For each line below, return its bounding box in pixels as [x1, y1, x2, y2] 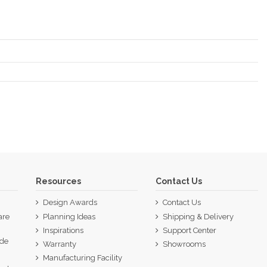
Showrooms [163, 239, 206, 249]
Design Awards [42, 198, 97, 207]
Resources [35, 176, 81, 187]
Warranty [42, 239, 76, 249]
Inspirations [42, 225, 83, 235]
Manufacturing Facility [42, 253, 122, 263]
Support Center [163, 225, 217, 235]
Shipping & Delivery [163, 212, 234, 221]
